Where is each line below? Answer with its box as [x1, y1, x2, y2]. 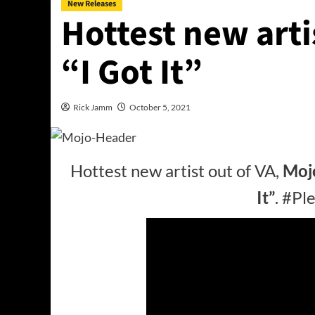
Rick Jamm [73, 102, 112, 112]
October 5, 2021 [129, 102, 191, 112]
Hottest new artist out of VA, [70, 160, 283, 181]
